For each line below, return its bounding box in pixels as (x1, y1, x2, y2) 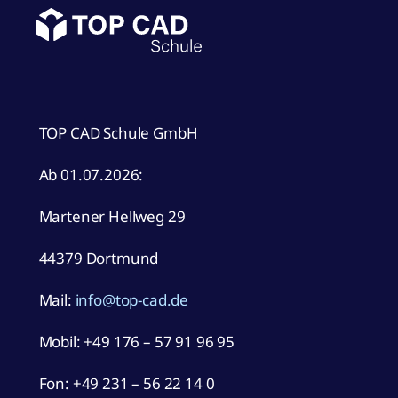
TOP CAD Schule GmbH (38, 123, 198, 144)
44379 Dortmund (38, 248, 159, 269)
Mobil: (38, 331, 84, 353)
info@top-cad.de (75, 290, 189, 311)
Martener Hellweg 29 (38, 206, 186, 227)
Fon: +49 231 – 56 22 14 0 (38, 373, 215, 394)
